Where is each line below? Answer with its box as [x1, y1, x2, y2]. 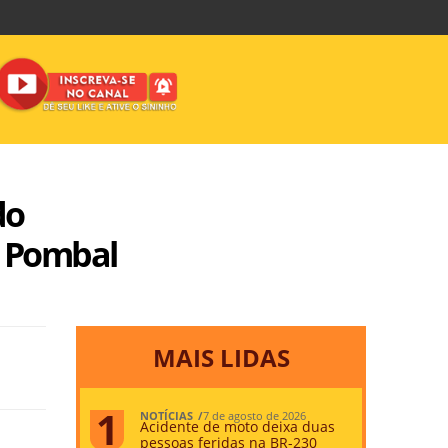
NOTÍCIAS [140, 407, 194, 423]
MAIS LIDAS [152, 340, 290, 374]
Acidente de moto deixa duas [140, 416, 336, 436]
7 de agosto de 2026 [203, 407, 307, 423]
